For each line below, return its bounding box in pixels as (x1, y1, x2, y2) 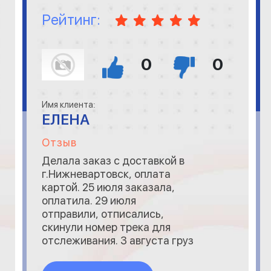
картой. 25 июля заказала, (41, 181, 175, 194)
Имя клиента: (41, 100, 96, 109)
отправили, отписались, (41, 207, 164, 220)
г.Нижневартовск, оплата (41, 168, 171, 180)
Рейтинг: (41, 11, 100, 28)
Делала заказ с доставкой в (41, 154, 184, 167)
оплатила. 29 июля (41, 194, 136, 207)
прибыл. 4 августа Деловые (41, 247, 182, 260)
